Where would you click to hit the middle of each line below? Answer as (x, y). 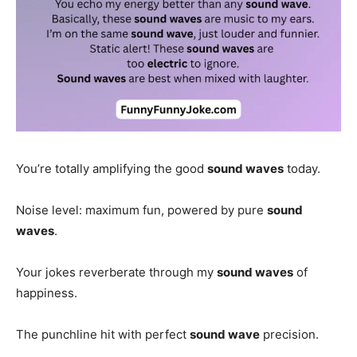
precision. (289, 334)
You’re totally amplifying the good (112, 168)
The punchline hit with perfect (103, 334)
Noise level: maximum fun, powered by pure (141, 210)
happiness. (47, 292)
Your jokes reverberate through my (116, 272)
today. (302, 168)
